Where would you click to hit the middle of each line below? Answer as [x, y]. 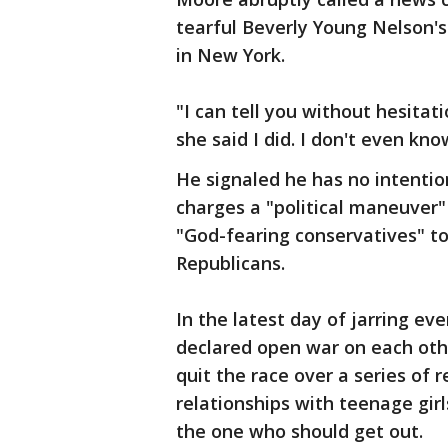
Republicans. [230, 263]
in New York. [230, 55]
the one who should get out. [299, 431]
